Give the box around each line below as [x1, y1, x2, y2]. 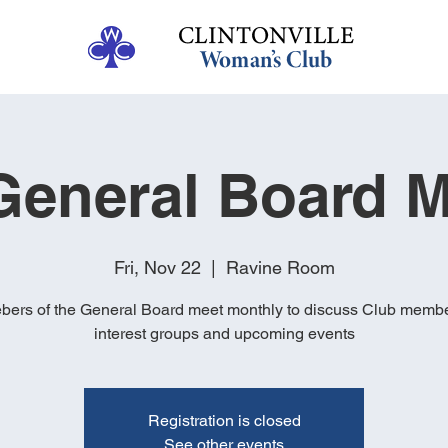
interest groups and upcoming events [93, 324, 355, 344]
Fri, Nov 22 [113, 257, 201, 279]
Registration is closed [147, 411, 301, 431]
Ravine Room [225, 257, 335, 279]
